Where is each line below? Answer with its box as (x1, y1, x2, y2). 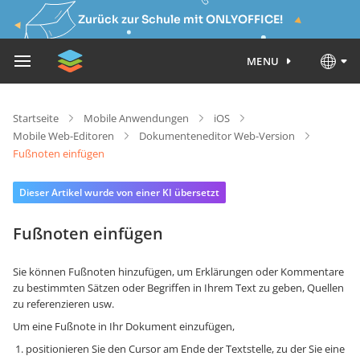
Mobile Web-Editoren (13, 129, 114, 143)
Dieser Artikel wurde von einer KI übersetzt (19, 186, 219, 199)
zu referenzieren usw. (13, 297, 114, 311)
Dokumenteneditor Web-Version (139, 129, 295, 143)
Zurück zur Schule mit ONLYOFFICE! (77, 12, 283, 27)
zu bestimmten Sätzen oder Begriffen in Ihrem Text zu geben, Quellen (13, 280, 344, 295)
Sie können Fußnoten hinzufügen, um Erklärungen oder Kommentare (13, 264, 344, 279)
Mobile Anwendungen (84, 111, 189, 125)
